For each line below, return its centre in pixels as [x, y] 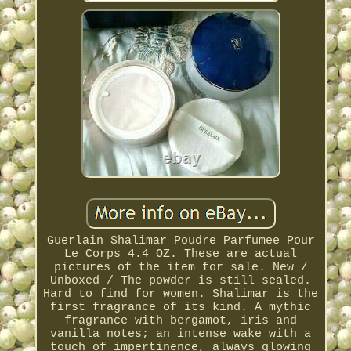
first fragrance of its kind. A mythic [181, 308]
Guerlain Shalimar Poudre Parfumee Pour [181, 241]
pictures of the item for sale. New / [181, 268]
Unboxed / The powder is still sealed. [181, 281]
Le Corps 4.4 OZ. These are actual [181, 255]
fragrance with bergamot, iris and [181, 321]
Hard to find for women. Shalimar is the [181, 295]
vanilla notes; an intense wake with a [181, 335]
